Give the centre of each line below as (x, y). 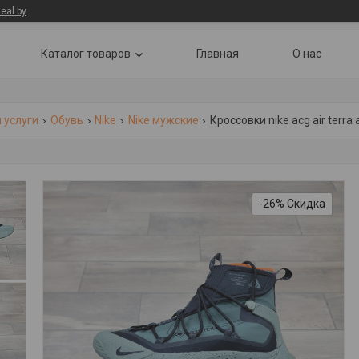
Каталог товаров (86, 54)
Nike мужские (163, 120)
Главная (218, 54)
